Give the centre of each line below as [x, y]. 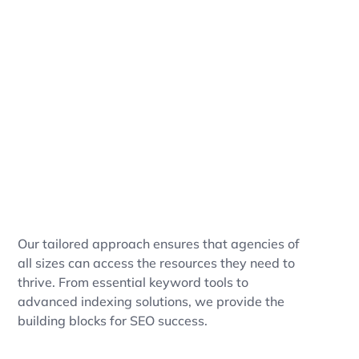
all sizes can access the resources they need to [156, 262]
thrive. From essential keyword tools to [133, 282]
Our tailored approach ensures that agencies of [158, 243]
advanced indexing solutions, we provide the [151, 301]
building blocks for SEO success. [112, 320]
